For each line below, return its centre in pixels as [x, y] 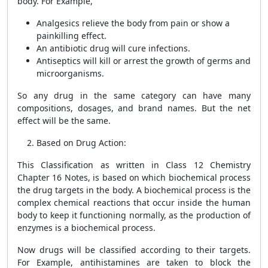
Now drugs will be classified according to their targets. [134, 250]
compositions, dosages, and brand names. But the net [134, 108]
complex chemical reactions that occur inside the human [134, 202]
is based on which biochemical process [170, 177]
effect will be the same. [64, 121]
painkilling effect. [71, 36]
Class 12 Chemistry [208, 165]
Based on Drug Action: [81, 143]
